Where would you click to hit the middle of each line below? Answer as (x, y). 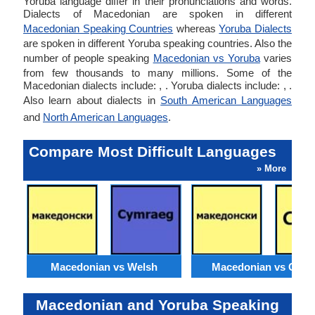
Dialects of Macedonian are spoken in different (157, 14)
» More (271, 168)
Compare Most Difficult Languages (153, 152)
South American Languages (226, 100)
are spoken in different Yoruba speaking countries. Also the (157, 43)
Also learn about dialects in (92, 100)
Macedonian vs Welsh (104, 266)
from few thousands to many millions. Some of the (157, 73)
